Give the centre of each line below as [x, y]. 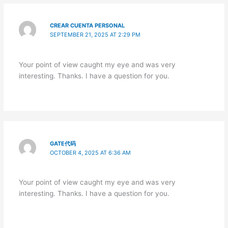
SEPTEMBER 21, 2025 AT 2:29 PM [95, 35]
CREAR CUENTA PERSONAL [88, 26]
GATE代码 [63, 143]
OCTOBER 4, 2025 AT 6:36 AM [91, 152]
